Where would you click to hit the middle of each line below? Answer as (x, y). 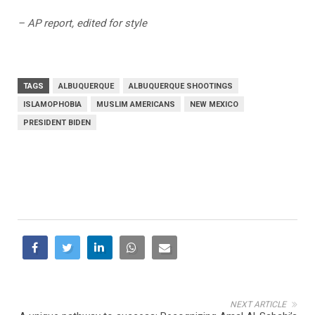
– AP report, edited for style (82, 24)
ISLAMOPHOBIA (52, 105)
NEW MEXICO (214, 105)
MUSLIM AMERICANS (136, 105)
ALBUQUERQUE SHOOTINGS (181, 86)
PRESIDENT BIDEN (57, 123)
